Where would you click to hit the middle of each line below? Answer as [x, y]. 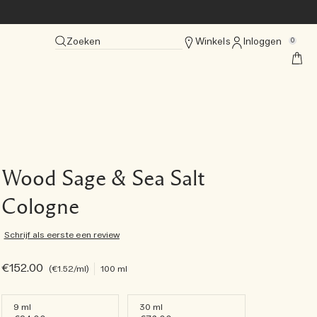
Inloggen [262, 42]
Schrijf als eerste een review [62, 235]
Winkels [213, 42]
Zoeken [84, 42]
